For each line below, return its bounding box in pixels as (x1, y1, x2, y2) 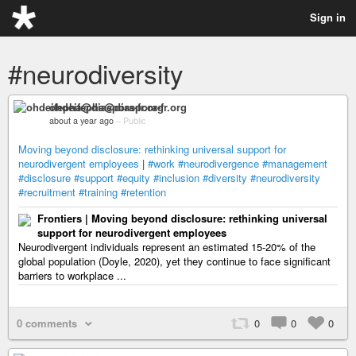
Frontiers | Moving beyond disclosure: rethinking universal (37, 211, 327, 226)
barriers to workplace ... (18, 268, 126, 283)
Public (123, 114, 145, 126)
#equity (117, 170, 150, 185)
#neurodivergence (178, 156, 259, 171)
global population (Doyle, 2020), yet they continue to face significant (18, 253, 331, 269)
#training (79, 184, 118, 199)
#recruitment (18, 184, 75, 199)
